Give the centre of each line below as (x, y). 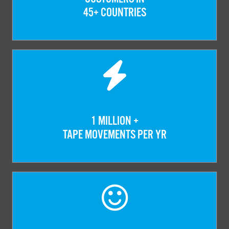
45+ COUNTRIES (114, 13)
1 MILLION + (114, 121)
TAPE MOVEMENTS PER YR (114, 135)
